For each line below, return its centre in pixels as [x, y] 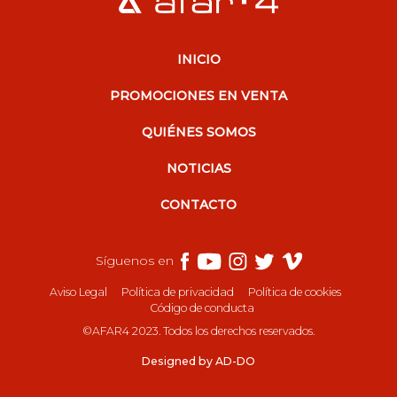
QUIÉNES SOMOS [198, 132]
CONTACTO [198, 204]
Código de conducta [202, 308]
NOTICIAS [198, 168]
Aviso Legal [78, 292]
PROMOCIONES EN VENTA [198, 95]
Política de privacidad [177, 292]
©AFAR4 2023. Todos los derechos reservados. [198, 331]
